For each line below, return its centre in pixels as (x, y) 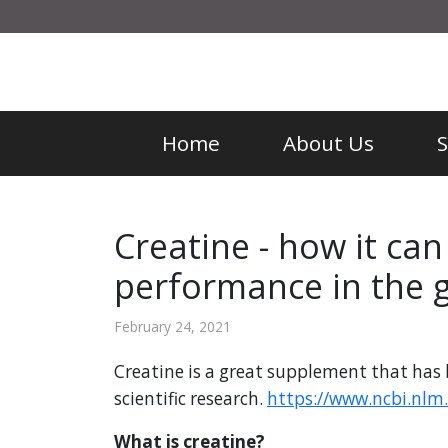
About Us (329, 143)
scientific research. (190, 399)
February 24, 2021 (172, 327)
